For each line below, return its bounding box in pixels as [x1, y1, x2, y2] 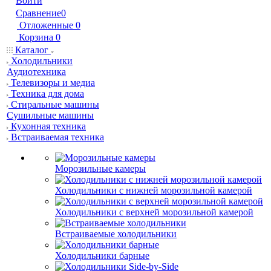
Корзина [19, 32, 53, 42]
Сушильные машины [7, 110, 94, 120]
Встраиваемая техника [11, 132, 104, 142]
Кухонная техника [11, 121, 86, 131]
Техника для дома [11, 88, 84, 99]
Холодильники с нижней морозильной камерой [55, 185, 252, 195]
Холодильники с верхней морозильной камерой [55, 207, 253, 217]
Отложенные [19, 20, 73, 30]
